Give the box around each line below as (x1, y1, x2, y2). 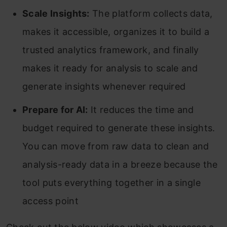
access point (22, 195, 79, 206)
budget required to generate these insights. (22, 122, 215, 133)
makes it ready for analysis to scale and (22, 62, 198, 73)
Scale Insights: (22, 8, 90, 19)
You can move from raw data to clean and (22, 140, 209, 152)
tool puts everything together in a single (22, 177, 201, 188)
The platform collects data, (89, 8, 213, 19)
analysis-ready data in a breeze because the (22, 159, 218, 170)
